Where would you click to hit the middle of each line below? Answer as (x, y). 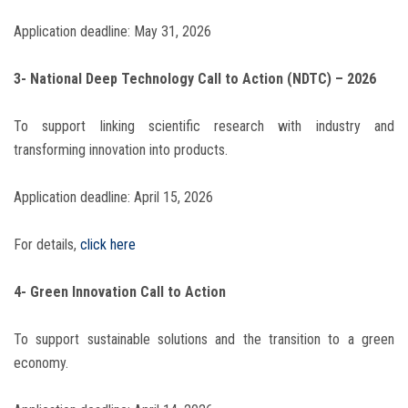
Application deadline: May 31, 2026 (112, 32)
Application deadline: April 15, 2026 (113, 198)
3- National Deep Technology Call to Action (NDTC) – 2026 (195, 79)
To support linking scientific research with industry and (204, 127)
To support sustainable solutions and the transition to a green (204, 340)
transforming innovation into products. (121, 150)
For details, (47, 245)
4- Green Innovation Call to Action (120, 292)
